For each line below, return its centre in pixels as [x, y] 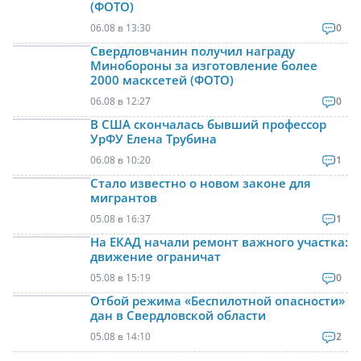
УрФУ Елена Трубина [154, 139]
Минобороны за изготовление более [204, 66]
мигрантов [124, 198]
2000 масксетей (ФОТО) [162, 80]
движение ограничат [156, 257]
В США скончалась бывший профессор [208, 124]
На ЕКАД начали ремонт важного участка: [219, 242]
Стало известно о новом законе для [201, 183]
